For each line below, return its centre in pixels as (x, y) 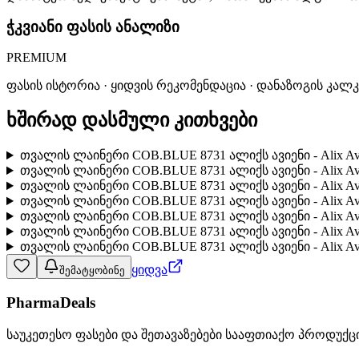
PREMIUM (36, 58)
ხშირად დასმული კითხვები (132, 121)
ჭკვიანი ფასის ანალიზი (93, 26)
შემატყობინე (92, 271)
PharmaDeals (51, 302)
